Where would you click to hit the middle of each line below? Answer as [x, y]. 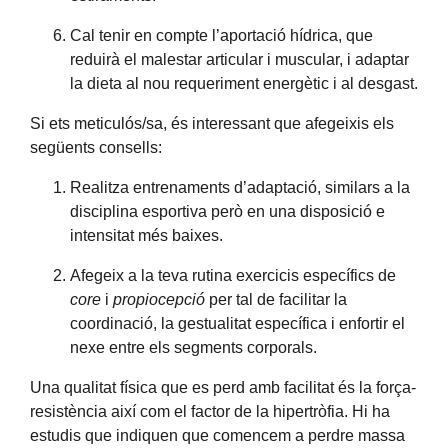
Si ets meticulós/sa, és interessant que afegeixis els [212, 123]
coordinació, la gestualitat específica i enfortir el [237, 323]
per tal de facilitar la [276, 299]
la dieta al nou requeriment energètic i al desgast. [244, 83]
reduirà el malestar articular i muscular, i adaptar [239, 59]
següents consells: [96, 147]
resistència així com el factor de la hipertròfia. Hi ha [210, 411]
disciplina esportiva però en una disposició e [227, 211]
